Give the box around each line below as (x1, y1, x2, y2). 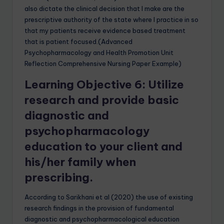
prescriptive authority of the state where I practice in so (24, 15, 198, 24)
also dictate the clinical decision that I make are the (24, 4, 184, 13)
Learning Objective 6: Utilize (24, 77, 184, 92)
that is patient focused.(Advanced (24, 37, 132, 46)
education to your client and (24, 139, 182, 154)
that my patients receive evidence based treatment (24, 26, 185, 35)
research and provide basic (24, 93, 179, 107)
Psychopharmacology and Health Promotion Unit (24, 48, 173, 57)
